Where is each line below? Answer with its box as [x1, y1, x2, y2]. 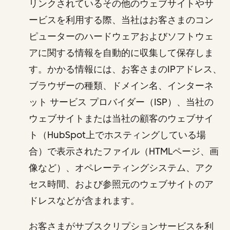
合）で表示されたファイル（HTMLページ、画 [29, 145, 219, 157]
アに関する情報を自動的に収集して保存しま [29, 47, 214, 59]
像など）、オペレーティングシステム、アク [29, 162, 214, 174]
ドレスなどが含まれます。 [29, 195, 140, 206]
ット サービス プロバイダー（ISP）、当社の [29, 96, 214, 108]
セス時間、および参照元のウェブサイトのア [29, 178, 214, 190]
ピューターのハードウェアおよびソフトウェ [29, 30, 214, 42]
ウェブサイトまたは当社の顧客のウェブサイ [29, 112, 214, 124]
